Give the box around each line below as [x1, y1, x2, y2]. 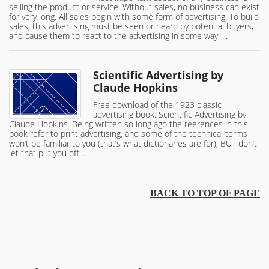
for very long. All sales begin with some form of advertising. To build [9, 11, 259, 23]
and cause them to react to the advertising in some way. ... [9, 30, 228, 42]
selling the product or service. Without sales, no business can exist [9, 1, 259, 13]
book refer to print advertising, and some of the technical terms [9, 128, 247, 140]
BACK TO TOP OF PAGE [150, 188, 260, 199]
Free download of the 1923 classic [93, 99, 222, 111]
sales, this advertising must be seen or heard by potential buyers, [9, 20, 253, 32]
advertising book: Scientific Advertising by [93, 109, 246, 121]
